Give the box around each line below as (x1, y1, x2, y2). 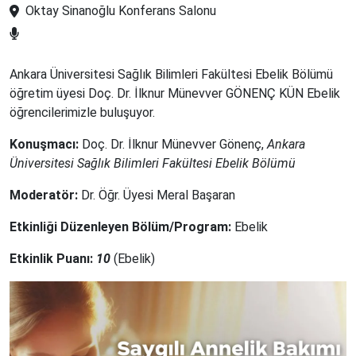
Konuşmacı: (10, 137, 79, 152)
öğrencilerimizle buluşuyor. (10, 105, 155, 120)
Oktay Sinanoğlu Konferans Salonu (25, 3, 216, 18)
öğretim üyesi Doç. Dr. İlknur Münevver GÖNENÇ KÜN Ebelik (10, 86, 340, 101)
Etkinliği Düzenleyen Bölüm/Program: (10, 219, 231, 234)
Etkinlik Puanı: (10, 251, 93, 266)
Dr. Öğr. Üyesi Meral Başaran (81, 188, 235, 203)
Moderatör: (10, 188, 78, 203)
